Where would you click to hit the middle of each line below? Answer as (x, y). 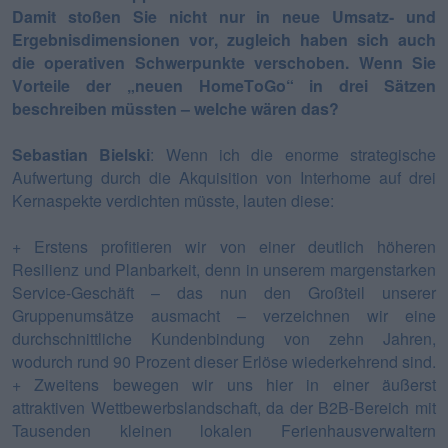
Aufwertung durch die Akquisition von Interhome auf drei (224, 177)
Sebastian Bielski (81, 154)
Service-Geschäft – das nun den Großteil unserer (224, 292)
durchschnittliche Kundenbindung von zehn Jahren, (224, 338)
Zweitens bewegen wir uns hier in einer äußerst (235, 384)
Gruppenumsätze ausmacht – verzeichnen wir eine (224, 315)
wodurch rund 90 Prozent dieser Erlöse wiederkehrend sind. (224, 361)
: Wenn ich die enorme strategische (293, 154)
